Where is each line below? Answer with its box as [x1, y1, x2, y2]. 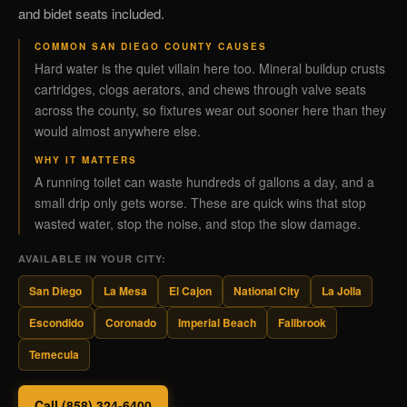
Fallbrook [278, 314, 326, 331]
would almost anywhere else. [35, 122, 201, 140]
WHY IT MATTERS [35, 154, 137, 166]
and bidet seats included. [18, 4, 164, 23]
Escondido [29, 314, 84, 331]
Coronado [105, 314, 156, 331]
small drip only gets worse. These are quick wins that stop [35, 194, 366, 212]
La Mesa [104, 283, 147, 299]
